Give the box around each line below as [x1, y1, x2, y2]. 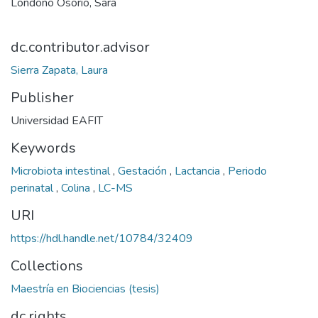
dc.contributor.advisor [11, 38, 150, 57]
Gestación [118, 163, 170, 179]
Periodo [228, 163, 267, 179]
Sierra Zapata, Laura [11, 62, 108, 78]
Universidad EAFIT [11, 113, 103, 128]
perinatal [11, 180, 56, 196]
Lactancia [175, 163, 223, 179]
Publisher [11, 88, 74, 107]
